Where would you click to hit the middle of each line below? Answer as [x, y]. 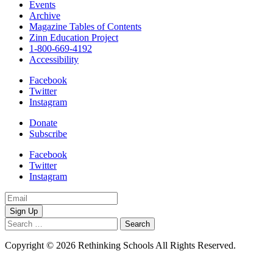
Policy [17, 256]
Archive [45, 15]
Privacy [253, 245]
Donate [43, 122]
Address [20, 207]
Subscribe [48, 133]
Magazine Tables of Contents [85, 26]
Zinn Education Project [74, 37]
